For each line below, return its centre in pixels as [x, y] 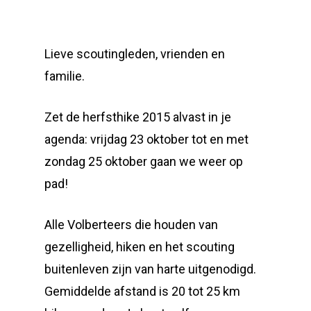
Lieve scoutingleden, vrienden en [135, 54]
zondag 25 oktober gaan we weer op [144, 161]
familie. [65, 76]
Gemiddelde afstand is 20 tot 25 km [142, 291]
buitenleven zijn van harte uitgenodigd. [150, 269]
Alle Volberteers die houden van [131, 225]
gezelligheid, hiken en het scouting [140, 247]
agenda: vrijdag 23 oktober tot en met [146, 139]
